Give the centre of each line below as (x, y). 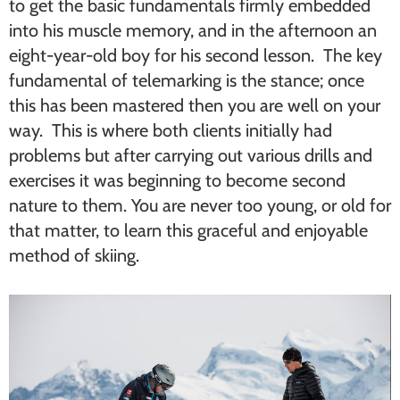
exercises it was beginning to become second (177, 180)
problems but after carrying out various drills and (191, 155)
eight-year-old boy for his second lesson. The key (196, 55)
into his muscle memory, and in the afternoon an (193, 30)
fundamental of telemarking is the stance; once (187, 80)
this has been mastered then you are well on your (195, 105)
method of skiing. (74, 255)
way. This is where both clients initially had (171, 130)
